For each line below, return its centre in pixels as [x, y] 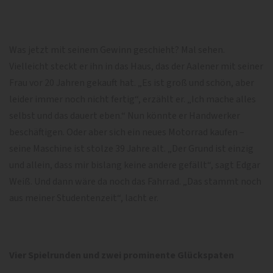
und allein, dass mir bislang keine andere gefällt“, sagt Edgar [135, 165]
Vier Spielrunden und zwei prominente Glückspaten [122, 255]
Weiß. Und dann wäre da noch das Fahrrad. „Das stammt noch [135, 181]
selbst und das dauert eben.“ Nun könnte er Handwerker [125, 115]
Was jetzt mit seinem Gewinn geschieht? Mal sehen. [117, 50]
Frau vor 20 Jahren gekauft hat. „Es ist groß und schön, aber [132, 83]
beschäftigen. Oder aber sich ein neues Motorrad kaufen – [127, 132]
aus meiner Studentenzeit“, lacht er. [84, 198]
